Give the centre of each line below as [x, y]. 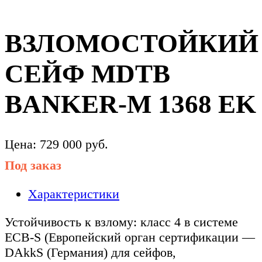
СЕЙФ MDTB [87, 74]
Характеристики [74, 194]
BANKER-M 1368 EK [130, 104]
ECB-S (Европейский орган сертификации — [130, 237]
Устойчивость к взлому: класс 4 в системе [121, 222]
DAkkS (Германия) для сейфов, [90, 252]
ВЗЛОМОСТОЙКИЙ [132, 44]
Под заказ [33, 166]
